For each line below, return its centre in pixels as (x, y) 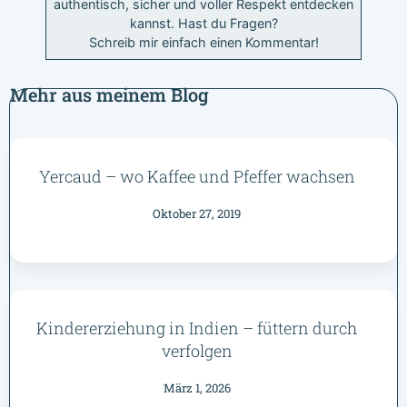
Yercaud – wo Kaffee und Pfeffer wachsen (197, 176)
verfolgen (197, 350)
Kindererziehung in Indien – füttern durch (197, 328)
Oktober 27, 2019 (197, 213)
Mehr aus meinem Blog (109, 94)
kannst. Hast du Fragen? (203, 24)
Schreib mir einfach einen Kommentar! (203, 43)
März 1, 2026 (197, 387)
